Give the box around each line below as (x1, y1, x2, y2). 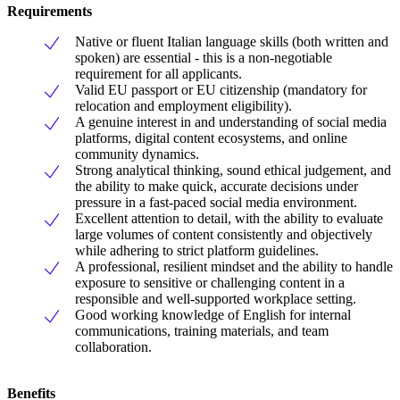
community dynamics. (75, 146, 199, 162)
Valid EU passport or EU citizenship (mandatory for (75, 82, 367, 98)
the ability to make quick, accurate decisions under (75, 179, 358, 195)
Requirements (7, 4, 92, 20)
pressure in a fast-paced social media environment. (75, 195, 357, 211)
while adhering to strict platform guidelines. (75, 243, 319, 259)
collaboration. (75, 339, 152, 355)
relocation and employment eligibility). (75, 98, 292, 114)
